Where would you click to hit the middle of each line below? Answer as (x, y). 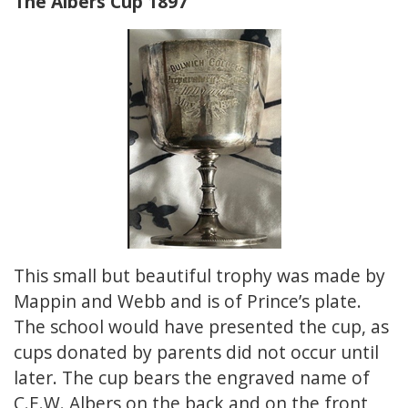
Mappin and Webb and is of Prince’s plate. (188, 301)
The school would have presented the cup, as (201, 327)
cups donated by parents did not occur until (196, 352)
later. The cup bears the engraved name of (192, 378)
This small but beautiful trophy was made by (199, 276)
